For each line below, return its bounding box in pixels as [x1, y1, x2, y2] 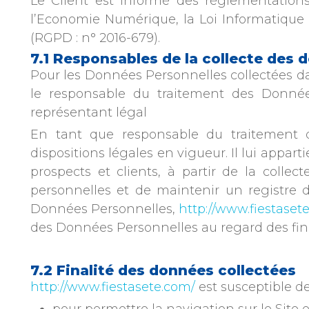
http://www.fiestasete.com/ [30, 279, 195, 295]
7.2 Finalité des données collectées [30, 262, 296, 279]
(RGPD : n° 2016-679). [30, 30, 160, 46]
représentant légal [30, 105, 147, 120]
